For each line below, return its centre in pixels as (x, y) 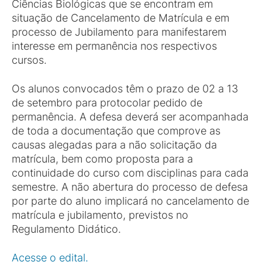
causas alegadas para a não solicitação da (114, 145)
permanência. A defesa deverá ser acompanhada (130, 117)
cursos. (29, 60)
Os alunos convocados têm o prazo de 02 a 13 (125, 89)
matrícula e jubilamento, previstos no (100, 215)
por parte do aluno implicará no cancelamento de (130, 201)
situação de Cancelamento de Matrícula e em (120, 18)
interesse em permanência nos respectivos (114, 46)
